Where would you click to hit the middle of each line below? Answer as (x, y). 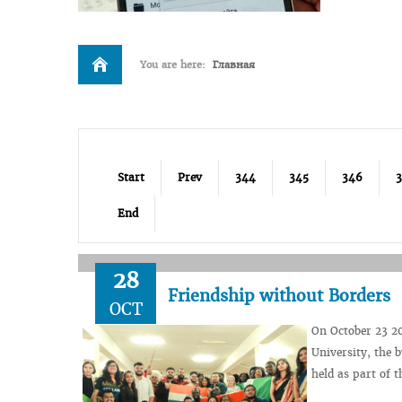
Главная (234, 65)
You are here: (176, 65)
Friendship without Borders (279, 296)
